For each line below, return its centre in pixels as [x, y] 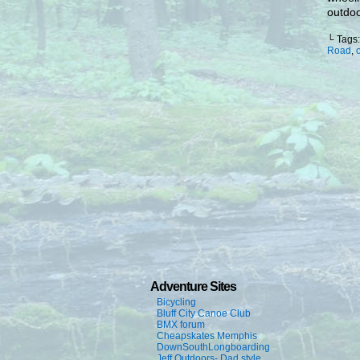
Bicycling [176, 302]
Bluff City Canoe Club [204, 313]
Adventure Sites [193, 286]
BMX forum [181, 325]
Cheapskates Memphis [207, 336]
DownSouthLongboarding [213, 347]
